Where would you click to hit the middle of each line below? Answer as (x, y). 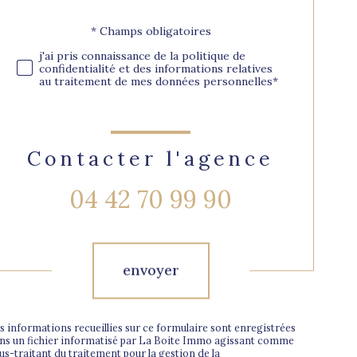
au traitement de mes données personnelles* (159, 81)
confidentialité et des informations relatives (156, 68)
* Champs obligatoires (151, 31)
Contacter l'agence (150, 158)
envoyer (151, 270)
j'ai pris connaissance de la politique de (142, 55)
